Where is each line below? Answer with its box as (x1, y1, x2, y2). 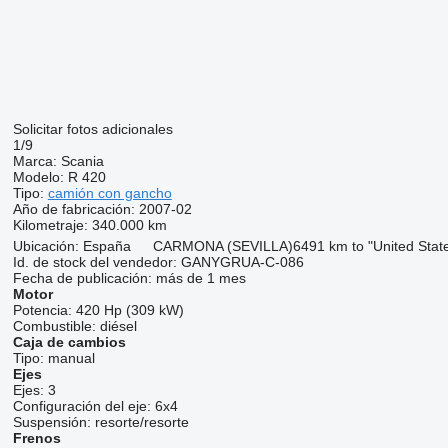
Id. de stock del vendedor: (12, 254, 177, 270)
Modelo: (12, 169, 64, 185)
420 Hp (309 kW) (75, 302, 184, 318)
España (82, 238, 131, 254)
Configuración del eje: (12, 398, 151, 414)
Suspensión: (12, 414, 91, 430)
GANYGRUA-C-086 (180, 254, 304, 270)
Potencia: (12, 302, 72, 318)
